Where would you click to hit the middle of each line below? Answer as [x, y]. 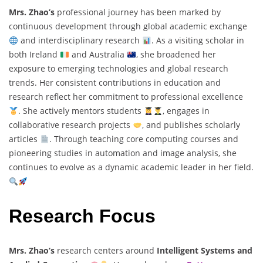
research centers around [106, 251]
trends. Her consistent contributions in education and [115, 83]
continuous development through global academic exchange [128, 26]
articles [24, 139]
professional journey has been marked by [138, 12]
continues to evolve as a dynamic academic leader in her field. [131, 167]
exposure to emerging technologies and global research [119, 69]
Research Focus [82, 216]
